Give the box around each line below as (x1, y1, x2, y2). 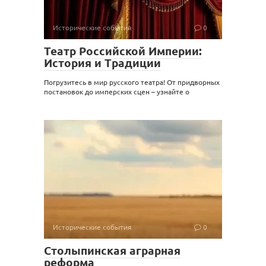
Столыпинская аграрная (44, 243, 180, 258)
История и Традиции (44, 55, 161, 70)
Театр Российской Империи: (44, 43, 202, 58)
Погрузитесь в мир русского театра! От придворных (44, 77, 220, 87)
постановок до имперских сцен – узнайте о (44, 87, 189, 96)
